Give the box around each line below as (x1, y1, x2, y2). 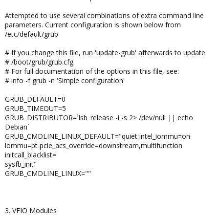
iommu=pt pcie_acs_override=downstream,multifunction (5, 141, 182, 150)
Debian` (5, 122, 29, 131)
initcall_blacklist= (5, 150, 56, 159)
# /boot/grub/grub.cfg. (5, 57, 75, 66)
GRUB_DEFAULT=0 (5, 94, 66, 104)
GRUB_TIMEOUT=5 (5, 104, 66, 113)
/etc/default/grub (5, 29, 58, 39)
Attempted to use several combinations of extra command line (5, 11, 204, 20)
